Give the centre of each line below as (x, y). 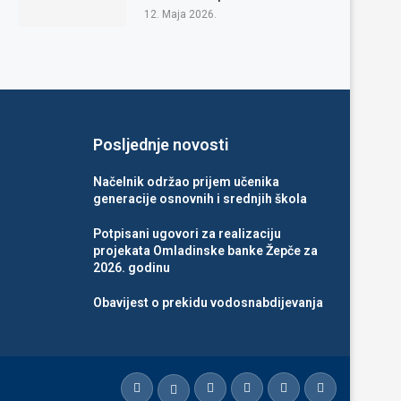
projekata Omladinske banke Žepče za (205, 250)
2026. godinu (131, 267)
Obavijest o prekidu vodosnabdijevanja (208, 302)
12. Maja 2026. (180, 14)
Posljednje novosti (161, 144)
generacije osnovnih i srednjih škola (200, 198)
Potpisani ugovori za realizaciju (187, 233)
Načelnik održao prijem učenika (186, 181)
